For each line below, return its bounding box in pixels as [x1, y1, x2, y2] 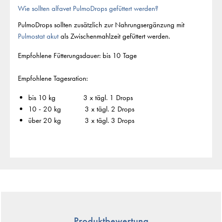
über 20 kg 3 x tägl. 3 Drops [28, 115, 134, 126]
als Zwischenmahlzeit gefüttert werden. [58, 31, 170, 42]
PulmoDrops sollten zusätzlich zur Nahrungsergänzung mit [18, 20, 184, 30]
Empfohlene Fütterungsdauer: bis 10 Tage [18, 51, 137, 61]
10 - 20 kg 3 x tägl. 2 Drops [28, 104, 134, 114]
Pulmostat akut [18, 31, 58, 42]
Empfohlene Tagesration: [18, 73, 88, 84]
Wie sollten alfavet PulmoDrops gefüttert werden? [18, 3, 159, 14]
